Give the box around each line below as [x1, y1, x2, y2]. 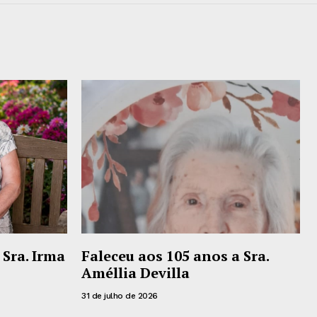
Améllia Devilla [81, 263, 190, 282]
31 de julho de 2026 [81, 290, 158, 301]
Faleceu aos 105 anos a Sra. [81, 246, 270, 265]
